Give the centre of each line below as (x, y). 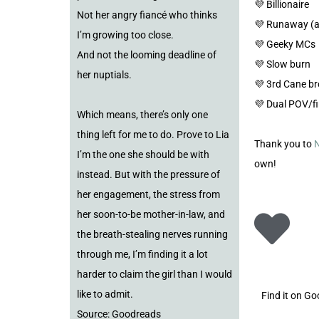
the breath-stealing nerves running (152, 235)
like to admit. (105, 294)
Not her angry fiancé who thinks (147, 15)
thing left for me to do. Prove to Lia (153, 135)
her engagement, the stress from (148, 195)
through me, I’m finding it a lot (142, 255)
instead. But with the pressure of (148, 175)
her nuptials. (104, 75)
